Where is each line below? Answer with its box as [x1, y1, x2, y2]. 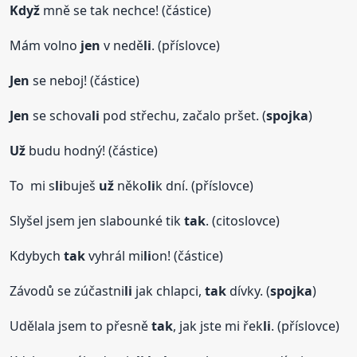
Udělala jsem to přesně [10, 317, 152, 335]
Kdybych [10, 247, 65, 265]
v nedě [100, 37, 144, 55]
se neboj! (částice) [29, 72, 140, 90]
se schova [29, 107, 92, 125]
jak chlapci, [132, 282, 206, 300]
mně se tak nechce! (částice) [40, 2, 212, 20]
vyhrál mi [85, 247, 144, 265]
